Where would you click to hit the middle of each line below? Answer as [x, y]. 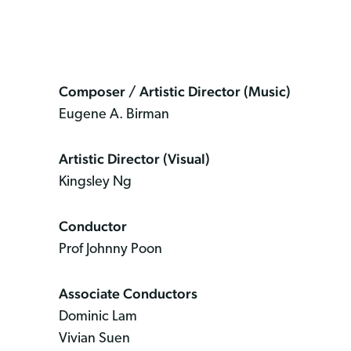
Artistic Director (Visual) [134, 158]
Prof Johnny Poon [110, 249]
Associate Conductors [128, 293]
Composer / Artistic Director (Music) [175, 91]
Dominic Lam [98, 317]
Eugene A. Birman [114, 114]
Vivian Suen [94, 338]
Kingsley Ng [95, 182]
